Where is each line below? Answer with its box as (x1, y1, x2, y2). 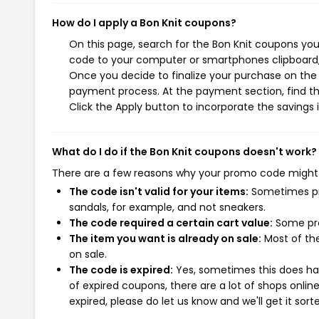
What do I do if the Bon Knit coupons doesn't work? (52, 145, 317, 159)
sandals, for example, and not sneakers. (69, 200, 266, 214)
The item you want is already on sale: (69, 231, 261, 246)
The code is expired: (69, 263, 173, 277)
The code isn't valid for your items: (69, 184, 249, 199)
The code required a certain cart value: (69, 216, 273, 230)
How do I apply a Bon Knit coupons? (52, 16, 236, 30)
